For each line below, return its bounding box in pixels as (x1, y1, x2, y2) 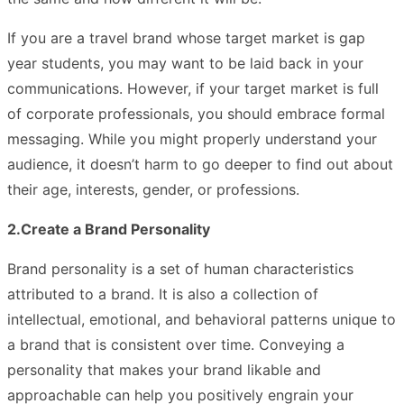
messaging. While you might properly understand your (7, 129, 377, 148)
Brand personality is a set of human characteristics (7, 259, 353, 278)
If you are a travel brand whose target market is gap (7, 28, 365, 47)
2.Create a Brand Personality (7, 219, 210, 238)
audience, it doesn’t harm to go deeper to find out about (7, 154, 393, 173)
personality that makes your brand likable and (7, 360, 321, 379)
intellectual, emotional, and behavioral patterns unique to (7, 309, 396, 328)
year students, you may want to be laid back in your (7, 53, 363, 72)
